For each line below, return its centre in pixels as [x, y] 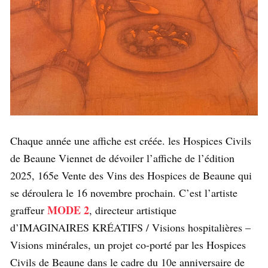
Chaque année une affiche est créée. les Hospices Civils [131, 141]
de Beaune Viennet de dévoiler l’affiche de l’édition [122, 158]
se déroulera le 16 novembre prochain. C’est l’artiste [124, 193]
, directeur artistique [133, 210]
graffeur [27, 210]
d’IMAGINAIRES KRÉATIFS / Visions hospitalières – [130, 228]
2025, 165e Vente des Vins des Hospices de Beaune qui [131, 176]
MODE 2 [68, 210]
